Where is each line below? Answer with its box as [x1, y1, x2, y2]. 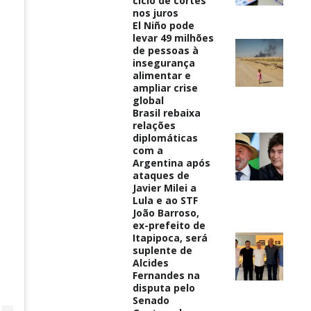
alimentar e [132, 68, 191, 82]
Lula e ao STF [132, 193, 198, 207]
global [132, 93, 164, 107]
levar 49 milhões [132, 31, 214, 44]
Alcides [132, 255, 169, 269]
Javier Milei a [132, 180, 196, 194]
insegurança [132, 56, 195, 69]
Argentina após [132, 155, 210, 169]
